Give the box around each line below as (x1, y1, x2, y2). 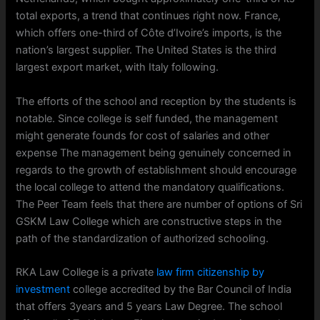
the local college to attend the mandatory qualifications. (16, 180, 285, 194)
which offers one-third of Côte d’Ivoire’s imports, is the (16, 26, 282, 40)
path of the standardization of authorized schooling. (16, 231, 269, 245)
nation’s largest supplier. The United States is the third (16, 44, 277, 57)
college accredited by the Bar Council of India (70, 283, 292, 296)
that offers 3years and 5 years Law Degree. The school (16, 300, 283, 314)
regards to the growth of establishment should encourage (16, 163, 297, 176)
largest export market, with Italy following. (16, 61, 219, 74)
